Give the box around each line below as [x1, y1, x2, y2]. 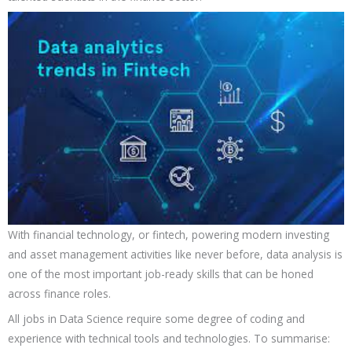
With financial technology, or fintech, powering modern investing [8, 227, 329, 243]
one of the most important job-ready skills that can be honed [8, 266, 313, 282]
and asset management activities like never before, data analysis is [8, 247, 343, 262]
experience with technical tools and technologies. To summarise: [8, 331, 330, 346]
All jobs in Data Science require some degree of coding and [8, 311, 305, 327]
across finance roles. [8, 286, 111, 302]
